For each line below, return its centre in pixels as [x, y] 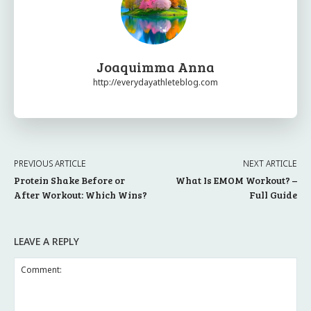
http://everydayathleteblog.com [155, 82]
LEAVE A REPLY [47, 241]
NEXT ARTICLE [270, 163]
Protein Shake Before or [69, 180]
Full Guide [273, 194]
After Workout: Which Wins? [81, 194]
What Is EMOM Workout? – [236, 180]
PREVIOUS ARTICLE [50, 163]
